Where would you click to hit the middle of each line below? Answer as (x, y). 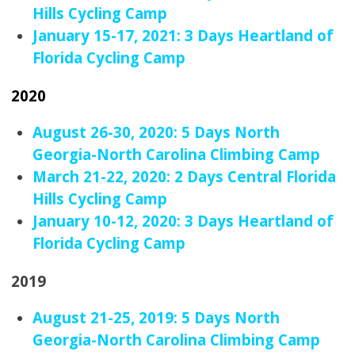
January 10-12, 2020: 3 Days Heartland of (183, 221)
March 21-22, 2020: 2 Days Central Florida (185, 176)
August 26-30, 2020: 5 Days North (157, 132)
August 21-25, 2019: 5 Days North (157, 317)
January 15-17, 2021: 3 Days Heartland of (183, 35)
